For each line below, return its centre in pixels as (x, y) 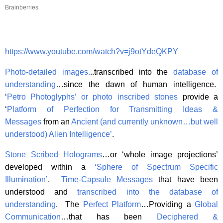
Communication (33, 217)
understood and (41, 192)
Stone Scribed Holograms (54, 154)
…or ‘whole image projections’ (160, 154)
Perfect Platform (112, 204)
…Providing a (168, 204)
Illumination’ (26, 179)
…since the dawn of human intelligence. (137, 84)
